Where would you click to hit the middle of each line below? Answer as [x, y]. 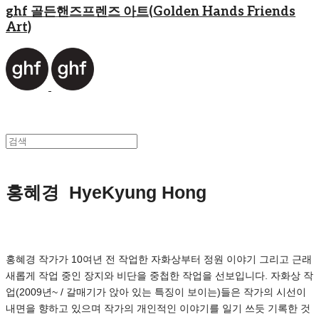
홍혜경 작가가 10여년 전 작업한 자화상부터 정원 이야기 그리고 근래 [159, 259]
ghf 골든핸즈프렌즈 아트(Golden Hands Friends [151, 11]
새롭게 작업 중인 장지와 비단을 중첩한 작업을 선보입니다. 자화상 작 [159, 275]
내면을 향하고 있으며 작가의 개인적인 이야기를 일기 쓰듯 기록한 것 [158, 308]
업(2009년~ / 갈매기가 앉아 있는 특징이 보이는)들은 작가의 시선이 [156, 292]
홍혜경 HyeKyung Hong [106, 192]
